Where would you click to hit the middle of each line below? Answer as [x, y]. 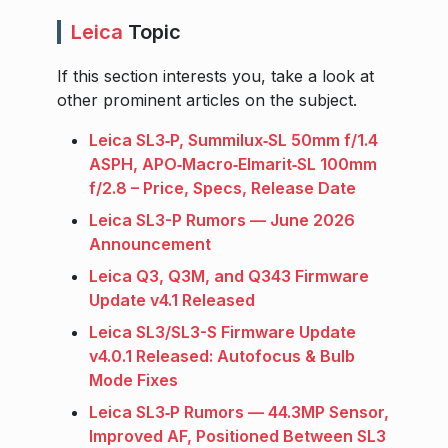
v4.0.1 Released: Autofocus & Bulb [222, 356]
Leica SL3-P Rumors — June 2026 [222, 220]
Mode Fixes [133, 380]
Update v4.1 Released [172, 300]
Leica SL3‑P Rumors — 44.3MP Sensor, [239, 412]
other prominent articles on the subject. [207, 100]
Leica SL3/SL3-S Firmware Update [222, 332]
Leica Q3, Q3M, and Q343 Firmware [229, 276]
